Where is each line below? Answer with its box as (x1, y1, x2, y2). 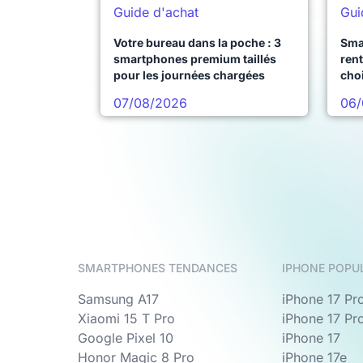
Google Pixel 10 (78, 330, 173, 347)
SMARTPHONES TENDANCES (78, 261, 237, 275)
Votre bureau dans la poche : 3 (113, 36, 281, 50)
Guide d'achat (113, 4, 199, 21)
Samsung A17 (78, 291, 159, 308)
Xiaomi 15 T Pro (78, 310, 175, 327)
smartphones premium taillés (113, 52, 276, 66)
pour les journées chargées (113, 68, 265, 83)
